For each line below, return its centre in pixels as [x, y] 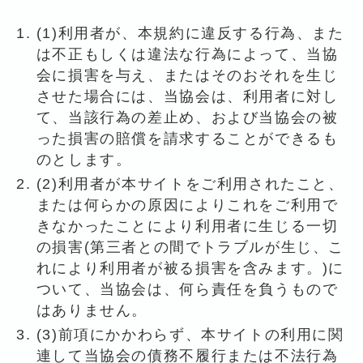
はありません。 [92, 311]
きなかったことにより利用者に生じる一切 [187, 226]
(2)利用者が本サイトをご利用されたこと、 [190, 184]
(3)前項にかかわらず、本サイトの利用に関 [190, 335]
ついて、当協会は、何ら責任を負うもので [187, 290]
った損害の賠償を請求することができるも [187, 138]
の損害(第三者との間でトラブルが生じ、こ [190, 248]
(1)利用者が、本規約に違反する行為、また [190, 33]
